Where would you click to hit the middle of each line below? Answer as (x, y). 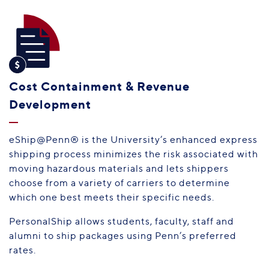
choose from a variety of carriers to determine (119, 183)
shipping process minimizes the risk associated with (134, 154)
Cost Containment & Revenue (99, 86)
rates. (25, 250)
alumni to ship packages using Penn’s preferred (123, 235)
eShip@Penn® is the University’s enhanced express (133, 139)
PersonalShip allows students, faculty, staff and (122, 221)
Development (50, 104)
